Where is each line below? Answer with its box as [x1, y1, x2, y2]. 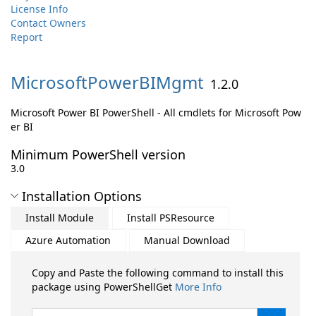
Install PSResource [127, 211, 214, 224]
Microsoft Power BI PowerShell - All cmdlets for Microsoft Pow [11, 106, 301, 119]
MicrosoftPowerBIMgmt [11, 71, 204, 94]
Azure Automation [25, 233, 111, 247]
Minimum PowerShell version [11, 146, 186, 163]
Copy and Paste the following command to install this [32, 266, 284, 279]
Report [11, 30, 42, 44]
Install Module [25, 211, 94, 224]
